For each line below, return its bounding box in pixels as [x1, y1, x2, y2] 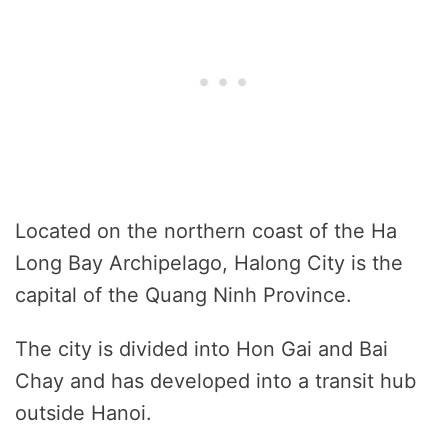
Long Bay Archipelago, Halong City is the [15, 251, 403, 276]
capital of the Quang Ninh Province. [15, 283, 352, 308]
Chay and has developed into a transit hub [15, 369, 416, 394]
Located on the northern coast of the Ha [15, 219, 397, 244]
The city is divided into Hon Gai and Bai [15, 337, 388, 362]
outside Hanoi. [15, 401, 152, 426]
